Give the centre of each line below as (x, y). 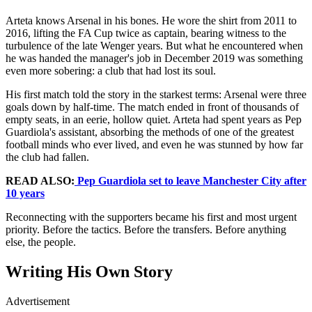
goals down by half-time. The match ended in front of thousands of (152, 107)
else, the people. (41, 242)
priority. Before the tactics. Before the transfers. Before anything (146, 229)
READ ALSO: (40, 180)
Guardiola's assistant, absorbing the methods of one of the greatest (150, 132)
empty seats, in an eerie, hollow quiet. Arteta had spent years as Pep (154, 119)
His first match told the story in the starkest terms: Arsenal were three (156, 94)
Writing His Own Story (89, 271)
